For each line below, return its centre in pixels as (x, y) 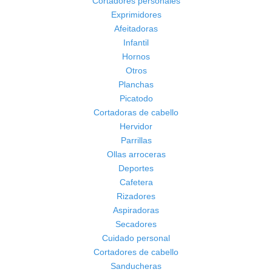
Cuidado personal (136, 238)
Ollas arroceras (136, 154)
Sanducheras (136, 266)
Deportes (136, 168)
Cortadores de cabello (136, 252)
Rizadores (136, 196)
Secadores (136, 224)
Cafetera (136, 182)
